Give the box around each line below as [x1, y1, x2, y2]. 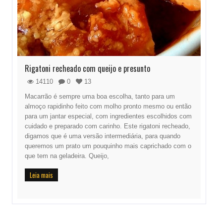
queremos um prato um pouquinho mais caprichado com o [25, 142, 191, 150]
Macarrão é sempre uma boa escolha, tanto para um [25, 93, 175, 101]
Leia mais [30, 170, 53, 180]
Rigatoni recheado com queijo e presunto [25, 62, 150, 75]
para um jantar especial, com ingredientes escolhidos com [25, 112, 192, 120]
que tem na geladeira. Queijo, [25, 152, 109, 160]
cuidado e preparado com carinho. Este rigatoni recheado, [25, 122, 190, 130]
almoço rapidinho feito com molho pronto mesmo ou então [25, 103, 191, 111]
